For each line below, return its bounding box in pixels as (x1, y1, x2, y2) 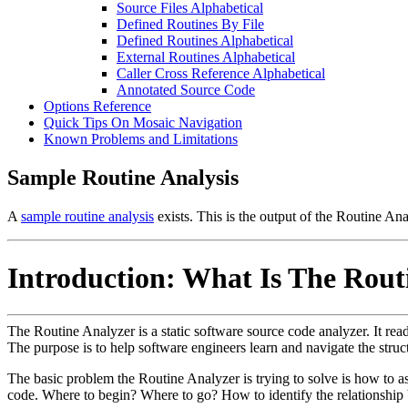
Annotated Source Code (117, 82, 255, 98)
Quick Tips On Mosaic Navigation (44, 115, 242, 131)
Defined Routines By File (117, 16, 264, 33)
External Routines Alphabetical (117, 49, 295, 66)
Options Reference (44, 98, 151, 115)
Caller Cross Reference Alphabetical (117, 66, 325, 82)
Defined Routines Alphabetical (117, 33, 293, 49)
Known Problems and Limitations (44, 131, 238, 148)
